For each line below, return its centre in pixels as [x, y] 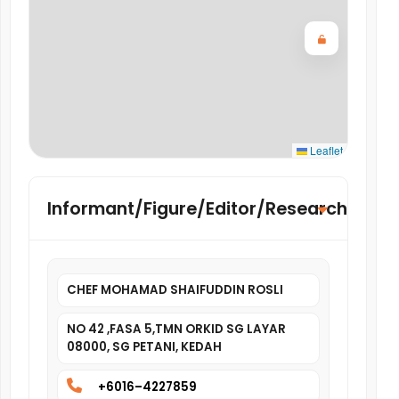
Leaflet [325, 150]
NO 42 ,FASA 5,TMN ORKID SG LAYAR [176, 329]
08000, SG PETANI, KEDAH [144, 347]
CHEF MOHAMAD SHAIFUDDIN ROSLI [175, 290]
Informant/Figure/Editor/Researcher [206, 208]
